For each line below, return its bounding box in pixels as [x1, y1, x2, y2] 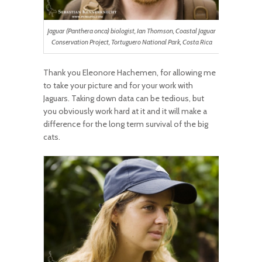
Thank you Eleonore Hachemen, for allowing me [43, 67, 216, 78]
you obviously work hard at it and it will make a [43, 106, 207, 117]
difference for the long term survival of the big [43, 119, 208, 130]
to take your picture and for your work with [43, 80, 193, 91]
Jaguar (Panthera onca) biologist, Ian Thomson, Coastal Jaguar [47, 26, 216, 35]
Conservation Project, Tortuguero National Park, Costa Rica [51, 37, 212, 46]
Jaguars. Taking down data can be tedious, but [43, 93, 204, 104]
